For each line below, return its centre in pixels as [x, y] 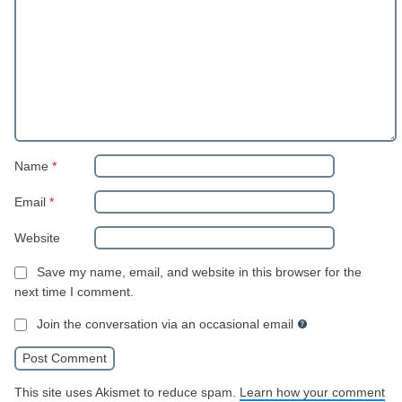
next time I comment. [74, 291]
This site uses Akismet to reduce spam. [127, 392]
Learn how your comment [312, 392]
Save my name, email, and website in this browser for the [199, 272]
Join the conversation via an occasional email [165, 323]
